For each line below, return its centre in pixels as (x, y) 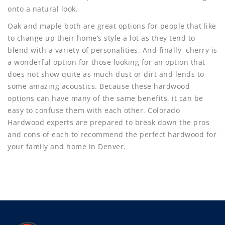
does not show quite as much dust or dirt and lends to (106, 74)
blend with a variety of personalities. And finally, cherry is (113, 50)
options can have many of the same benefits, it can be (105, 98)
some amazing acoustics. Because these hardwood (99, 86)
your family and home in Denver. (67, 146)
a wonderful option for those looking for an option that (106, 62)
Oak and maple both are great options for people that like (112, 26)
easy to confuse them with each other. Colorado (94, 110)
